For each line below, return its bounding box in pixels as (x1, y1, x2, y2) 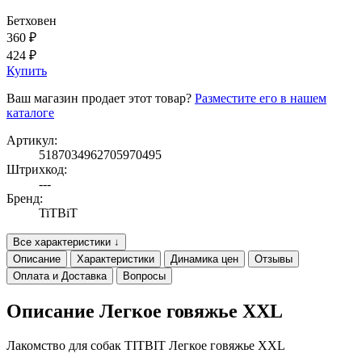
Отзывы (255, 253, 293, 266)
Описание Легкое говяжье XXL (6, 301, 283, 322)
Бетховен (6, 14, 57, 28)
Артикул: (6, 133, 57, 148)
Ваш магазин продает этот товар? (6, 91, 195, 106)
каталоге (6, 106, 54, 120)
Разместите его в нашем (195, 91, 326, 106)
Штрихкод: (6, 162, 67, 177)
